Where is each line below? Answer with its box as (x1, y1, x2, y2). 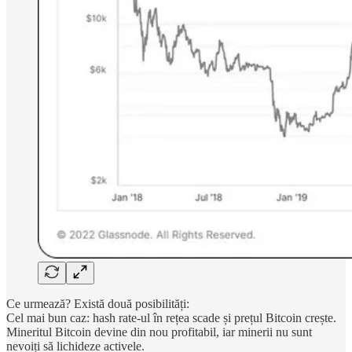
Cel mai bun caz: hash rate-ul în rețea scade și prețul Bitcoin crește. (6, 310, 336, 324)
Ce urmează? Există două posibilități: (6, 296, 189, 310)
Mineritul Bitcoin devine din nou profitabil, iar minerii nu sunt (6, 324, 312, 339)
